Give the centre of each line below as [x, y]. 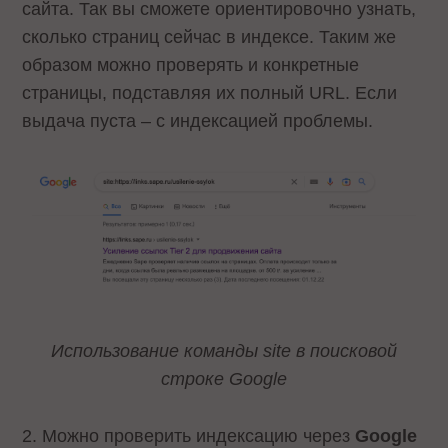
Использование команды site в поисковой [224, 350]
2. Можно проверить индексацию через [189, 435]
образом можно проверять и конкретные [191, 64]
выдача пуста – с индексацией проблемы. [198, 120]
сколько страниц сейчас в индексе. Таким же [209, 36]
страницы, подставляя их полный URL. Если [210, 92]
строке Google [224, 378]
